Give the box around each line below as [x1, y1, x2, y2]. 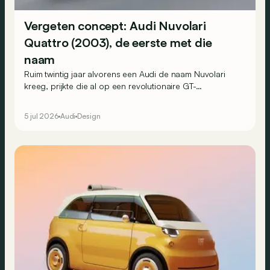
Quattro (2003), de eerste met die [24, 35, 212, 51]
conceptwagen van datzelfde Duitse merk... [24, 93, 189, 104]
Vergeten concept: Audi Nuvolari [24, 18, 206, 34]
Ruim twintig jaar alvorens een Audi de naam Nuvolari [24, 69, 225, 80]
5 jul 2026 [24, 111, 58, 121]
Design [77, 111, 101, 121]
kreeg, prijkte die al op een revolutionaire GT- [24, 81, 196, 92]
